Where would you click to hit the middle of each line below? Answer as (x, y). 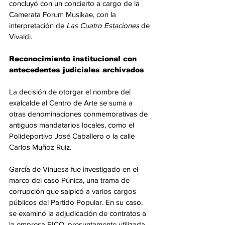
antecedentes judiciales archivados (77, 70)
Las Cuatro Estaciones (103, 26)
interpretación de (38, 26)
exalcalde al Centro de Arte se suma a (72, 103)
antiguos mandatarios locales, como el (73, 125)
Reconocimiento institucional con (74, 59)
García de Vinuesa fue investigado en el (75, 169)
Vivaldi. (21, 37)
